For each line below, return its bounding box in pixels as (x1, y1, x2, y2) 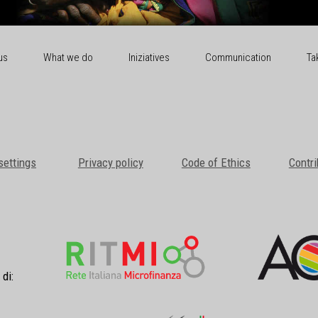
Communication (204, 50, 271, 64)
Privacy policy (77, 155, 143, 170)
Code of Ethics (181, 155, 251, 170)
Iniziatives (128, 50, 170, 64)
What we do (43, 50, 93, 64)
